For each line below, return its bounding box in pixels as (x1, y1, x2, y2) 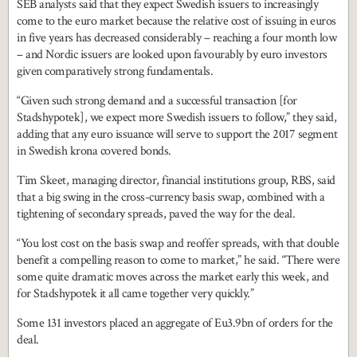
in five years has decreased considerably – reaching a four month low (17, 29, 336, 46)
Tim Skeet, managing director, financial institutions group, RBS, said (17, 172, 335, 189)
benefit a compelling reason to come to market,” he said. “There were (17, 252, 339, 269)
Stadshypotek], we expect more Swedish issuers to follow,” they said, (17, 109, 336, 126)
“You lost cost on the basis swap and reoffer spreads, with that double (17, 235, 339, 252)
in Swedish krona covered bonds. (17, 143, 171, 159)
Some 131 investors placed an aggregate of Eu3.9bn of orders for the (17, 315, 333, 331)
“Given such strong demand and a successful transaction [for (17, 92, 297, 109)
